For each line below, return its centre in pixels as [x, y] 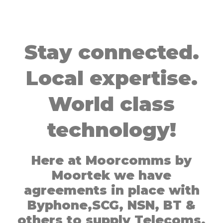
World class [111, 104]
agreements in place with [111, 190]
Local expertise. [111, 78]
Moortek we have [111, 175]
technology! [111, 130]
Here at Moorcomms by [111, 160]
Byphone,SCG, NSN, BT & [111, 205]
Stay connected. [111, 52]
